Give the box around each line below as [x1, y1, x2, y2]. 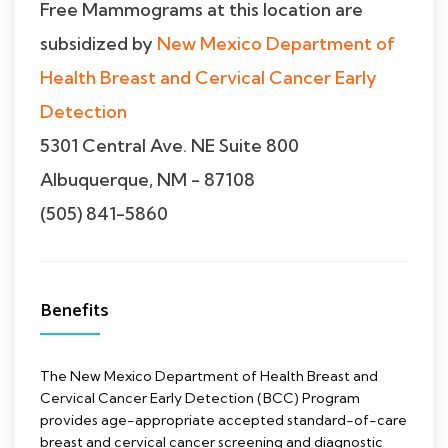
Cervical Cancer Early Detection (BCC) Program [40, 388, 360, 407]
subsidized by [40, 31, 157, 55]
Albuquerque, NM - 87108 [40, 167, 255, 191]
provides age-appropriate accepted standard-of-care [40, 410, 407, 429]
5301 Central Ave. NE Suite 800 [40, 133, 299, 157]
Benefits [40, 295, 109, 326]
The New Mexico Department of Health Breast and [40, 366, 378, 385]
